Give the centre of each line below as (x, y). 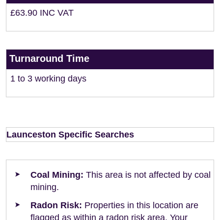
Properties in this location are (140, 205)
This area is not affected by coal (147, 175)
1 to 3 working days (48, 79)
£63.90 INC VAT (42, 13)
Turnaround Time (49, 58)
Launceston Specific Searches (70, 135)
